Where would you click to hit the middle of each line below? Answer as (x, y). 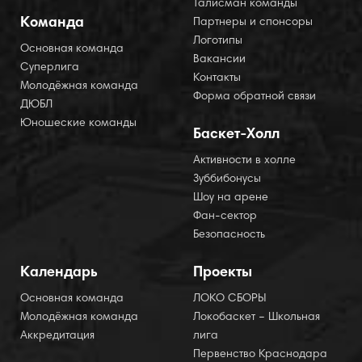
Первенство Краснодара (260, 355)
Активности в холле (244, 161)
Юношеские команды (78, 124)
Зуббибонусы (227, 179)
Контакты (217, 78)
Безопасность (229, 235)
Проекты (223, 273)
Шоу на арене (231, 198)
